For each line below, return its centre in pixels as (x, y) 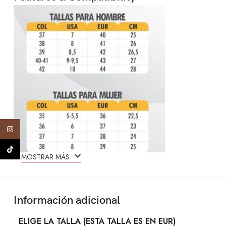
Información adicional (67, 201)
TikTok (32, 149)
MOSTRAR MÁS (46, 157)
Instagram (37, 129)
